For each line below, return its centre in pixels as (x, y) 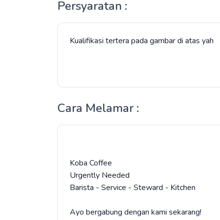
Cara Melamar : (98, 108)
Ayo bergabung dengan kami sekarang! (136, 212)
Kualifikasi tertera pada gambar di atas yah (142, 41)
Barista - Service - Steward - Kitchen (133, 188)
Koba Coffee (91, 163)
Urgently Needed (100, 175)
